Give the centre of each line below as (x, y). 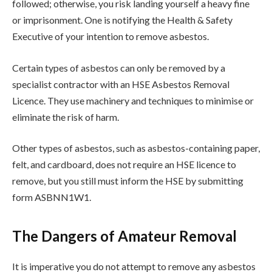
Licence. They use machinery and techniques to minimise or (133, 100)
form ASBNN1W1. (52, 197)
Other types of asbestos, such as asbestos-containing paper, (136, 148)
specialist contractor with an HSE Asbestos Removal (121, 84)
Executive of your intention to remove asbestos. (110, 36)
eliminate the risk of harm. (66, 117)
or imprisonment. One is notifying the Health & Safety (122, 19)
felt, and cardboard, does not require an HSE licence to (124, 165)
